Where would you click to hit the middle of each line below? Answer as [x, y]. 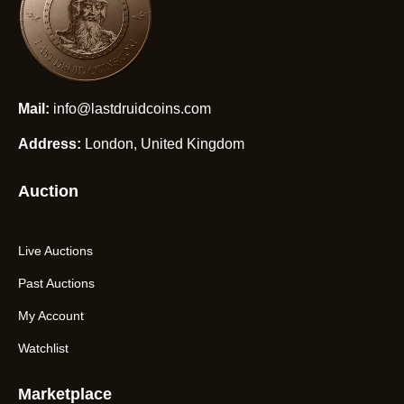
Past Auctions [56, 284]
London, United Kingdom [163, 144]
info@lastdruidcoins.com [130, 109]
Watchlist [43, 349]
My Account [51, 316]
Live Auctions [55, 251]
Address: [50, 144]
